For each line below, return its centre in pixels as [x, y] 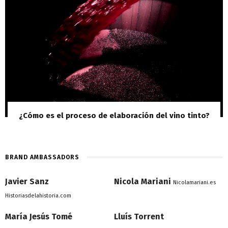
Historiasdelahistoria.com [38, 196]
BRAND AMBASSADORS [42, 158]
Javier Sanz [27, 182]
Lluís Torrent [139, 217]
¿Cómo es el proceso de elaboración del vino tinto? [114, 116]
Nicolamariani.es [194, 183]
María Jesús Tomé [39, 217]
